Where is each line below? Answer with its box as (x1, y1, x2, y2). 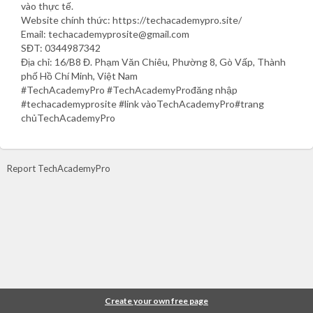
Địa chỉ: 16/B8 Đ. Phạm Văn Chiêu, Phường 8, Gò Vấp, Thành (21, 55, 286, 68)
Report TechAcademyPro (7, 162, 110, 174)
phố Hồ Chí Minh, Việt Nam (21, 69, 138, 82)
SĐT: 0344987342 (21, 41, 101, 54)
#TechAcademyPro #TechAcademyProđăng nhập (21, 83, 238, 96)
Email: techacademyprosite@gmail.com (21, 27, 189, 40)
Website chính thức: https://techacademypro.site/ (21, 13, 242, 26)
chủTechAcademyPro (21, 111, 115, 124)
